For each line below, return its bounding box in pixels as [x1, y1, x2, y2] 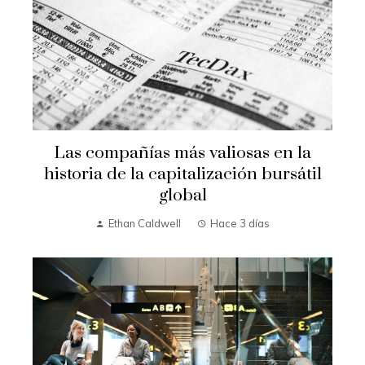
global [158, 185, 207, 206]
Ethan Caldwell [108, 217, 181, 230]
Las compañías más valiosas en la [54, 143, 311, 164]
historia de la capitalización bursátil [43, 164, 322, 185]
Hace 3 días [210, 217, 270, 230]
